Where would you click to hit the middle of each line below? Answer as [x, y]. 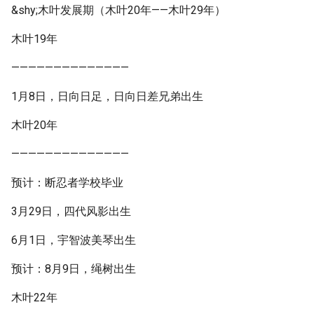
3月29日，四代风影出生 [71, 211]
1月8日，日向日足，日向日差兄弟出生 [107, 96]
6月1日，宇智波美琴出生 [74, 240]
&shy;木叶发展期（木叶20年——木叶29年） [118, 10]
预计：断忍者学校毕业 [67, 183]
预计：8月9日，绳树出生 [74, 269]
